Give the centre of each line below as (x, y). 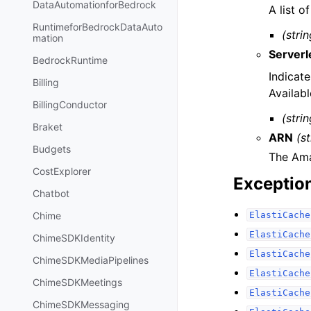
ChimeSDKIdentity (74, 238)
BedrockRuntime (70, 60)
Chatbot (51, 194)
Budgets (52, 149)
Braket (48, 127)
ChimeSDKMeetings (77, 283)
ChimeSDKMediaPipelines (91, 260)
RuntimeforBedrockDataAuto (98, 27)
